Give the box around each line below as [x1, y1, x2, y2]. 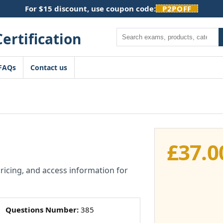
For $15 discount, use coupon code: [25, 3, 156, 13]
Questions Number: [5, 205, 79, 215]
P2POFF [162, 3, 192, 13]
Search [116, 27, 139, 37]
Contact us [30, 63, 67, 72]
